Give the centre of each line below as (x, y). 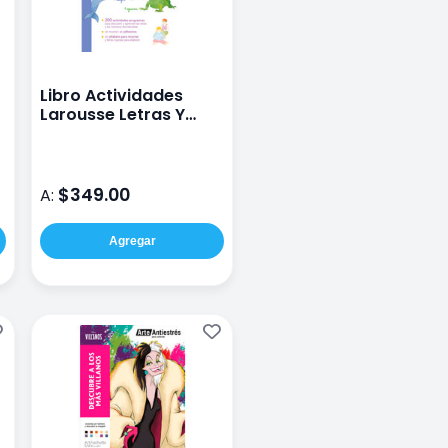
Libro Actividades (111, 96)
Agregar (132, 241)
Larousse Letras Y (112, 115)
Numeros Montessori (125, 134)
